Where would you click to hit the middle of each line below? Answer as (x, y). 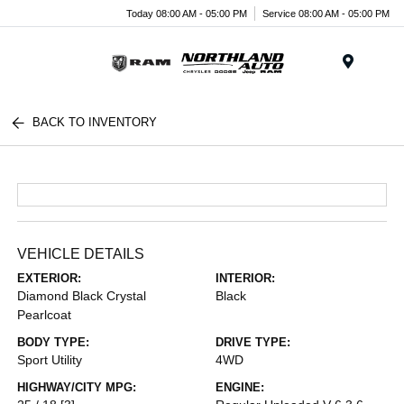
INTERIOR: (245, 278)
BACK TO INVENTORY (95, 122)
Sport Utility (50, 360)
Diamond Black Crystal (82, 296)
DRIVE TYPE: (253, 342)
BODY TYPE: (54, 342)
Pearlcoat (45, 315)
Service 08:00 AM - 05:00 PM (326, 13)
